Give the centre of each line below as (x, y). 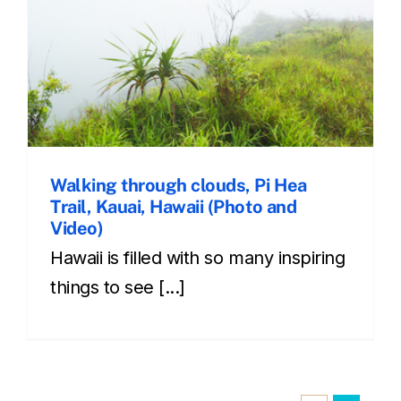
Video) (77, 228)
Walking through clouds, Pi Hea (179, 185)
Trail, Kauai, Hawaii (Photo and (174, 207)
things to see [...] (118, 287)
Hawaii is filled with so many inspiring (198, 258)
